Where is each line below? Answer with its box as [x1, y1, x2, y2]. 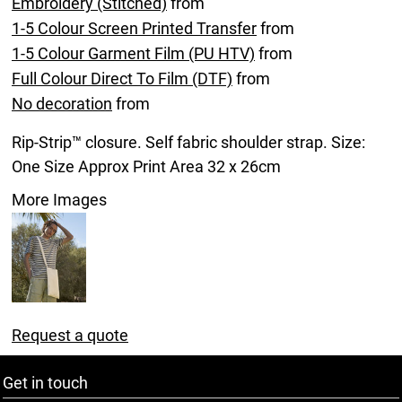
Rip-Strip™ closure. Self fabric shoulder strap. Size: [12, 133, 365, 152]
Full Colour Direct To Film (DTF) [12, 69, 232, 88]
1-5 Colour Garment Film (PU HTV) [12, 44, 255, 63]
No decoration [12, 94, 112, 113]
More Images [12, 190, 107, 209]
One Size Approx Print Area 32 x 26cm [12, 157, 281, 176]
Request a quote [12, 326, 128, 345]
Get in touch [3, 373, 88, 392]
